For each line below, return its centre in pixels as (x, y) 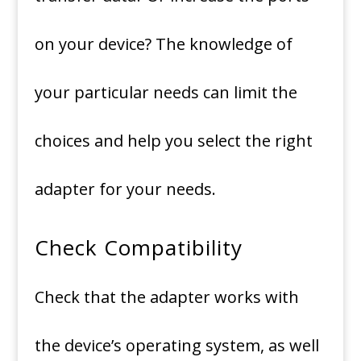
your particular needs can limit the (166, 92)
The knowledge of (224, 44)
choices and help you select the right (173, 141)
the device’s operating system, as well (176, 345)
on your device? (93, 44)
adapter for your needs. (125, 189)
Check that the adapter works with (166, 297)
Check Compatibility (138, 247)
